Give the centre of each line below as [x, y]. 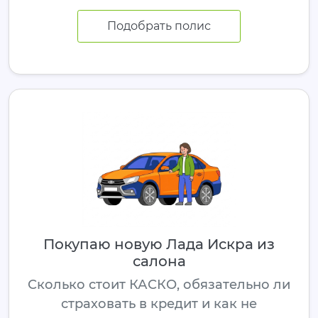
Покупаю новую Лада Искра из [159, 244]
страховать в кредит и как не [159, 303]
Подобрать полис [159, 26]
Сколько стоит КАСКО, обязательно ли [159, 284]
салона [159, 261]
